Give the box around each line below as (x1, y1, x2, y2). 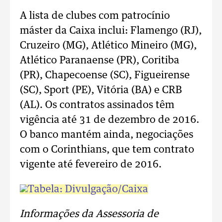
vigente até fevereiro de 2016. (20, 160, 162, 170)
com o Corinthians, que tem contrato (20, 145, 194, 155)
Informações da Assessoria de (20, 209, 159, 220)
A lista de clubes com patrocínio (20, 11, 170, 21)
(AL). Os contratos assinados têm (20, 100, 174, 111)
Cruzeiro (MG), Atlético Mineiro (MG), (20, 41, 197, 51)
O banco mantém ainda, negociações (20, 130, 193, 140)
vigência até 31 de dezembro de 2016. (20, 115, 199, 125)
